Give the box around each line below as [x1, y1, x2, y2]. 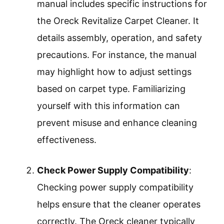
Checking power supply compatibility [37, 182, 193, 193]
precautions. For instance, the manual [37, 49, 196, 60]
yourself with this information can [37, 100, 180, 111]
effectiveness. [37, 134, 96, 145]
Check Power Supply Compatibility [37, 165, 189, 176]
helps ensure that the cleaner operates [37, 199, 200, 210]
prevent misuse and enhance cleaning [37, 117, 197, 128]
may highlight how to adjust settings [37, 66, 191, 77]
